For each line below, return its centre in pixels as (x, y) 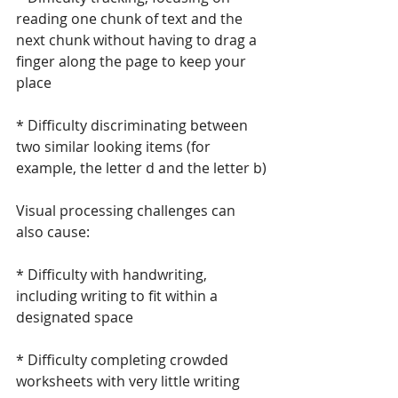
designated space (75, 317)
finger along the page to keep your (133, 61)
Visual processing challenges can (127, 211)
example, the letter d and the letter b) (141, 168)
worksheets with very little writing (130, 381)
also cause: (53, 232)
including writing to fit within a (119, 296)
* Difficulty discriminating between (134, 125)
